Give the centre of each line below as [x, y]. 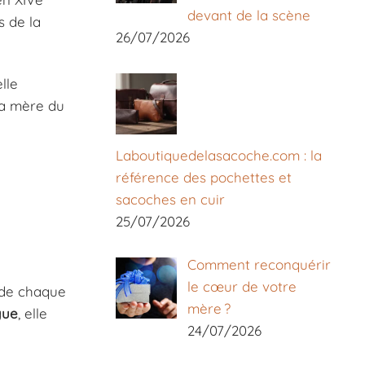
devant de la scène [248, 15]
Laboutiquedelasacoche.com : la [219, 156]
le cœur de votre [242, 286]
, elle [33, 314]
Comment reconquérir [259, 264]
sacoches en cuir [170, 200]
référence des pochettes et [204, 178]
